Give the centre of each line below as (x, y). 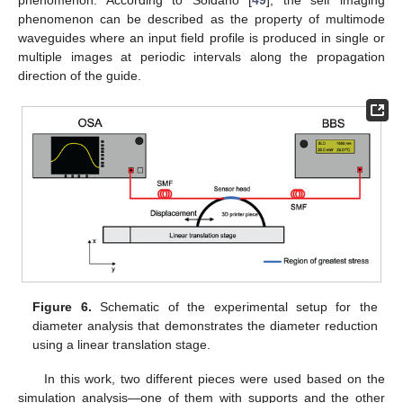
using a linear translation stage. (122, 344)
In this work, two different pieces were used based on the (214, 378)
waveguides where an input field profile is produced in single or (201, 38)
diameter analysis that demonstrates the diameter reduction (205, 325)
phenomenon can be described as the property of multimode (201, 19)
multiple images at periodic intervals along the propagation (201, 57)
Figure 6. (62, 306)
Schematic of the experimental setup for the (234, 306)
